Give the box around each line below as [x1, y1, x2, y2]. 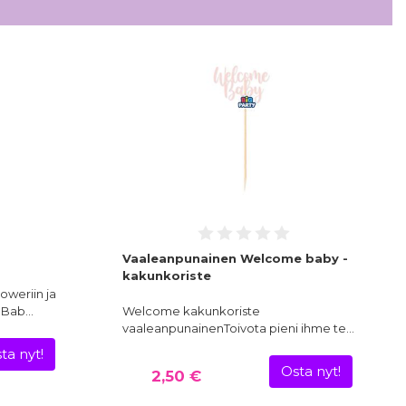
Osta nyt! [281, 363, 342, 381]
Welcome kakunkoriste [121, 304, 260, 319]
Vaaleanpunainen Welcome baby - [121, 251, 348, 266]
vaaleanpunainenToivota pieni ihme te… [121, 321, 354, 336]
